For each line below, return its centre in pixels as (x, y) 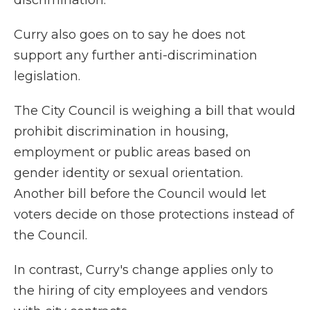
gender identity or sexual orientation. (128, 173)
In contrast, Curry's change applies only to (144, 270)
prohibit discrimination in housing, (121, 132)
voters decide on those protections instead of (154, 215)
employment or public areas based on (133, 153)
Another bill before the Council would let (140, 194)
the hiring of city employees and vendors (141, 291)
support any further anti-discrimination (136, 56)
